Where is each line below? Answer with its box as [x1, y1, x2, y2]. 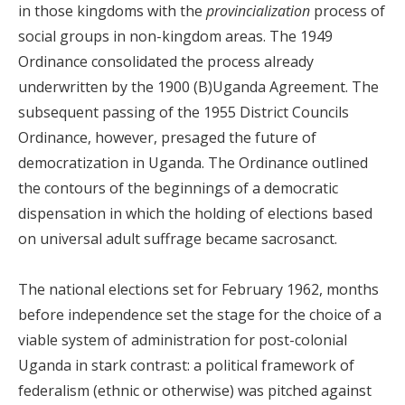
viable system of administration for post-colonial [18, 330, 347, 350]
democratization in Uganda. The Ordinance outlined [18, 153, 368, 173]
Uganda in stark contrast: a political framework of [18, 355, 354, 375]
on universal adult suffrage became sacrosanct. [18, 229, 337, 249]
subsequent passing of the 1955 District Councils [18, 102, 349, 122]
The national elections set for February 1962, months [18, 279, 379, 299]
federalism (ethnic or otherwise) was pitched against [18, 381, 372, 400]
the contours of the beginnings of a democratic [18, 178, 338, 198]
